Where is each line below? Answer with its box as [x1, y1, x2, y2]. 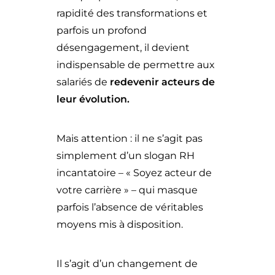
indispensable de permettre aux [56, 59, 215, 71]
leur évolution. [56, 93, 130, 105]
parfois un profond [56, 25, 147, 36]
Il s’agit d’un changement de [56, 258, 198, 269]
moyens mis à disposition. [56, 219, 183, 230]
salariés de [56, 76, 110, 88]
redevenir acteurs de [110, 76, 215, 88]
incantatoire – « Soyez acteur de [56, 167, 212, 179]
